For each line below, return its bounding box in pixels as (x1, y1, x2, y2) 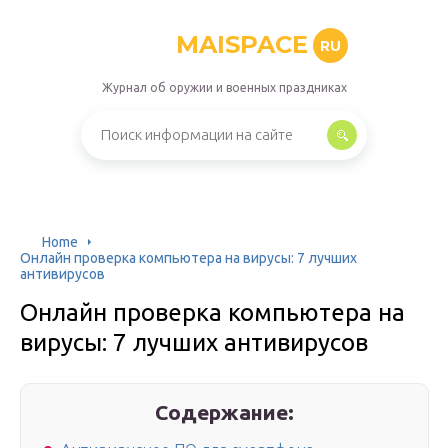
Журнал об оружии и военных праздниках (101, 81, 347, 94)
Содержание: (155, 400, 295, 424)
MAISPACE (175, 30, 308, 59)
